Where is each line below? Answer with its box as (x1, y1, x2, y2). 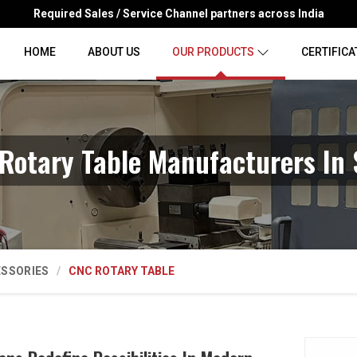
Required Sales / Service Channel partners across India (33, 7, 324, 20)
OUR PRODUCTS (172, 45, 254, 58)
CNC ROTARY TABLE (69, 265, 175, 277)
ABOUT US (88, 45, 140, 58)
